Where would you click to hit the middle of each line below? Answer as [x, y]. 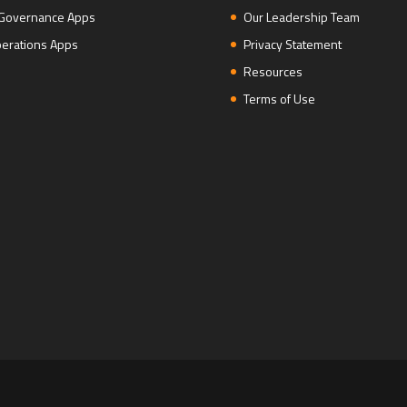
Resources [273, 72]
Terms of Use [279, 99]
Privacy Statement [292, 45]
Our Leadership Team [301, 17]
